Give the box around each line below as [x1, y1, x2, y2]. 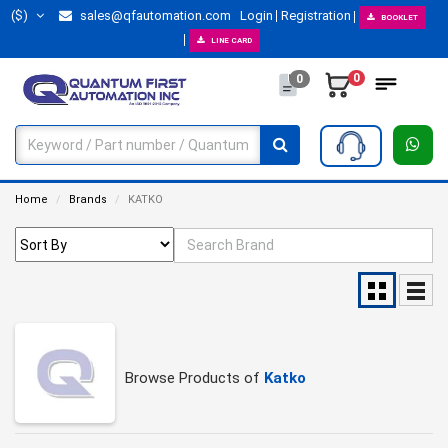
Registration [280, 8, 351, 23]
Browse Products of [125, 369, 264, 388]
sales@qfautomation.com [77, 8, 231, 23]
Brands [69, 193, 107, 206]
